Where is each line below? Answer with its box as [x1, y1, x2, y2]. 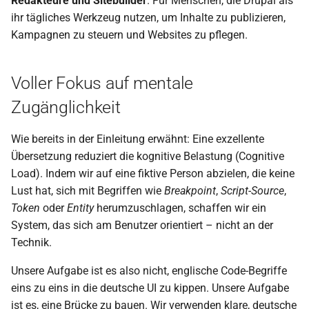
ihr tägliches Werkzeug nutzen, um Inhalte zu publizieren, [11, 11, 286, 24]
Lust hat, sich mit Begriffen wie [11, 184, 164, 197]
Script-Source [221, 184, 284, 197]
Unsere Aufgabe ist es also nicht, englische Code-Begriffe [11, 264, 287, 277]
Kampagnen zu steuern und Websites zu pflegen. [11, 28, 248, 41]
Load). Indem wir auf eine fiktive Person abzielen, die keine [11, 167, 295, 180]
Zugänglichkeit [11, 97, 121, 117]
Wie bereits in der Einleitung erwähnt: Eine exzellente [11, 132, 264, 146]
